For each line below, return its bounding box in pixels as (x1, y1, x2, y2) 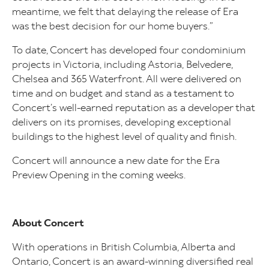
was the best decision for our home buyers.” (12, 19, 213, 32)
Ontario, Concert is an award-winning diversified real (12, 255, 253, 268)
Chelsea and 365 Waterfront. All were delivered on (12, 72, 241, 85)
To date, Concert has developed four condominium (12, 43, 246, 56)
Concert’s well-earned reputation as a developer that (12, 101, 255, 114)
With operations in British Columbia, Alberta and (12, 240, 235, 253)
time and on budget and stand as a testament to (12, 86, 234, 100)
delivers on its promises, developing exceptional (12, 115, 231, 128)
